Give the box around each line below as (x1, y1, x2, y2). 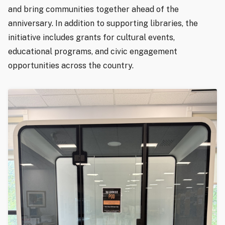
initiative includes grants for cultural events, (8, 32, 175, 42)
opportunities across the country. (8, 60, 134, 70)
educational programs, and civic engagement (8, 46, 177, 56)
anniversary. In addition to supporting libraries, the (8, 18, 198, 28)
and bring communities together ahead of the (8, 4, 179, 14)
